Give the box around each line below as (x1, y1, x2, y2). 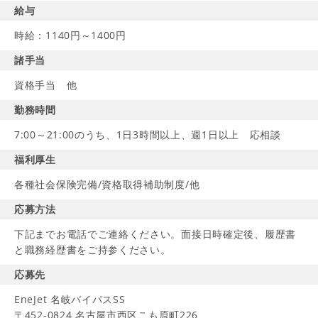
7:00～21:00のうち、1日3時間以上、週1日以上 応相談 (14, 128, 281, 141)
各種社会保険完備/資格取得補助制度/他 (14, 177, 200, 191)
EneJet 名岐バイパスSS (14, 292, 126, 306)
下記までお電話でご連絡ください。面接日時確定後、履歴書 (14, 227, 296, 241)
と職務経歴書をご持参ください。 (14, 243, 171, 256)
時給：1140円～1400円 (14, 28, 126, 42)
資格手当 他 (14, 78, 77, 92)
